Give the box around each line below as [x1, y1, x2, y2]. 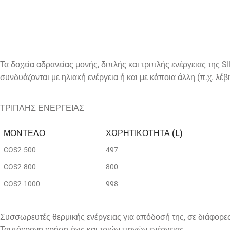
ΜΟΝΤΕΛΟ [4, 128, 45, 138]
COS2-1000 [4, 180, 40, 188]
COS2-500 [4, 146, 36, 154]
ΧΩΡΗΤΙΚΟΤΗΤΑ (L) [106, 128, 183, 138]
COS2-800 [4, 163, 36, 171]
